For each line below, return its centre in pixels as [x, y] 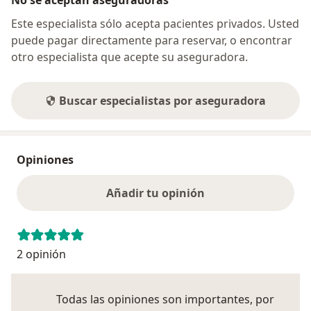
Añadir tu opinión [155, 193]
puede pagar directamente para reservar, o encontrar [152, 41]
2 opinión [41, 254]
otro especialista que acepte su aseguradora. [129, 57]
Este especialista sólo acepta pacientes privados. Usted [155, 24]
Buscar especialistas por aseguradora [162, 101]
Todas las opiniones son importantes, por [165, 300]
